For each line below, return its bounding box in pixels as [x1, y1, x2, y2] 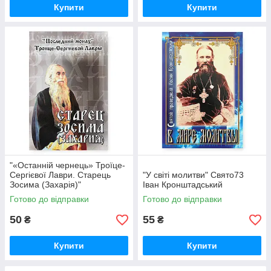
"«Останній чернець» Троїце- [10, 160, 125, 171]
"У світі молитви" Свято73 [143, 170, 244, 180]
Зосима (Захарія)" [10, 180, 81, 190]
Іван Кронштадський [143, 180, 223, 190]
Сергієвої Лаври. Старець [10, 170, 111, 180]
